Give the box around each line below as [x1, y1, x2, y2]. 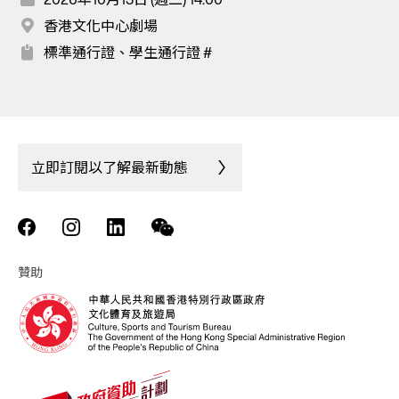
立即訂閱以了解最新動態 [31, 157, 188, 179]
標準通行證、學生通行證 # [44, 42, 212, 64]
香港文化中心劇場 [44, 15, 158, 37]
